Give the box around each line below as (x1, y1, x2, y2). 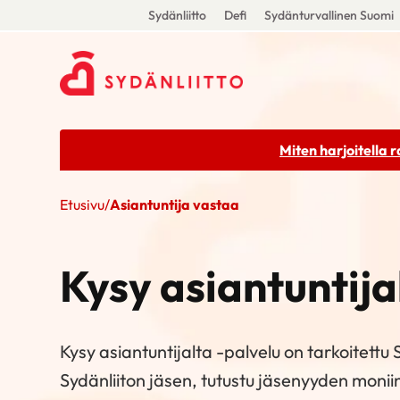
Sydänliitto (147, 7, 206, 23)
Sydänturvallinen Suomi (263, 7, 394, 23)
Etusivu (60, 196, 105, 213)
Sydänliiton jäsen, (60, 368, 202, 391)
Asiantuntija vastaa (110, 196, 240, 213)
